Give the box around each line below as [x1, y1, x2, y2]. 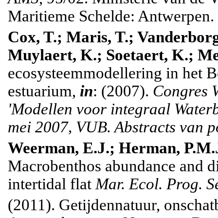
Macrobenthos [8, 157, 101, 175]
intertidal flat [8, 175, 95, 193]
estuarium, [8, 82, 80, 100]
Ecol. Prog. [129, 175, 202, 193]
